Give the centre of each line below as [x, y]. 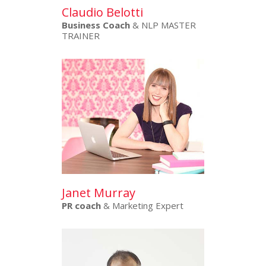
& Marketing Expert [142, 206]
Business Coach [96, 25]
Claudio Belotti [102, 12]
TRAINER [81, 36]
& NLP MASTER [163, 25]
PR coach [81, 206]
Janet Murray [99, 193]
